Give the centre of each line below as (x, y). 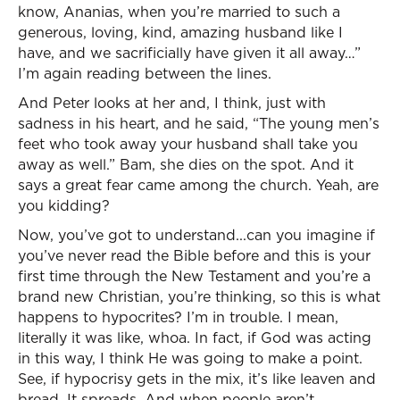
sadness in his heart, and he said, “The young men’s (199, 123)
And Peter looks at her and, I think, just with (172, 103)
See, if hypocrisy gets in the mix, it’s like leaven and (197, 379)
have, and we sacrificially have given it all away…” (189, 53)
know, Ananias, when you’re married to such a (179, 12)
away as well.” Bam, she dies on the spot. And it (186, 164)
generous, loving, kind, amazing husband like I (180, 32)
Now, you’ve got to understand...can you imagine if (196, 235)
